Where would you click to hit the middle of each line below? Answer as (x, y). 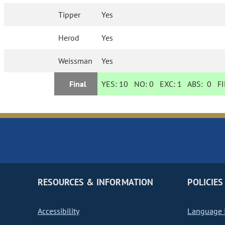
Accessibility (59, 211)
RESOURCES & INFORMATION (95, 182)
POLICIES (205, 182)
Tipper (70, 15)
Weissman (76, 61)
